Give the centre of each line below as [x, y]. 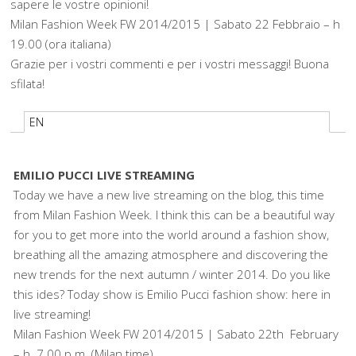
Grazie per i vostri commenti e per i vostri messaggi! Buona [170, 63]
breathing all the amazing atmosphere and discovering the [171, 254]
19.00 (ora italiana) [61, 43]
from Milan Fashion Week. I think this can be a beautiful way [174, 214]
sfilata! [28, 83]
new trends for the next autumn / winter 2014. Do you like [172, 274]
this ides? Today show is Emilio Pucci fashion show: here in [172, 294]
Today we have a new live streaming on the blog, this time [169, 194]
